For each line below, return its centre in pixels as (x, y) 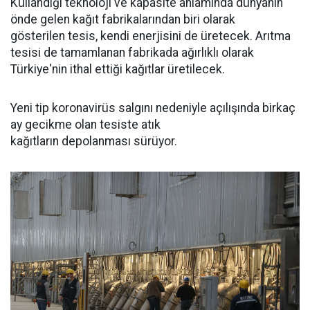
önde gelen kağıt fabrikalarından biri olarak (123, 20)
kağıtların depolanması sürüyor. (95, 142)
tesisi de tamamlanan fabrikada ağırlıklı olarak (132, 53)
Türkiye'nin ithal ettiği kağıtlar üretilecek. (118, 70)
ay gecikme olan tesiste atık (85, 125)
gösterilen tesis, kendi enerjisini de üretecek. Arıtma (151, 36)
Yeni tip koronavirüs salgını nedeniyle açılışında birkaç (153, 108)
